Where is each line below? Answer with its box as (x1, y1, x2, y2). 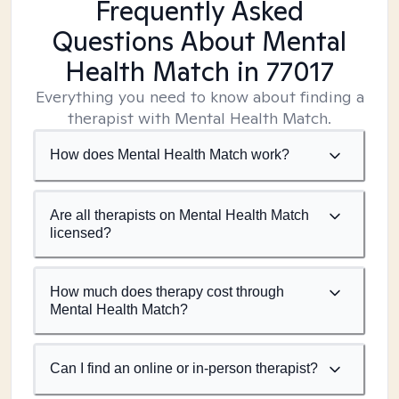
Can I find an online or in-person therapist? (50, 361, 318, 376)
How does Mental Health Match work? (50, 147, 289, 162)
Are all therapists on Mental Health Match (50, 208, 309, 223)
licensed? (50, 225, 111, 240)
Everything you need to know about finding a (35, 86, 364, 107)
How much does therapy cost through (50, 284, 284, 299)
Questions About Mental (53, 23, 346, 59)
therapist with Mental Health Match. (68, 108, 331, 128)
